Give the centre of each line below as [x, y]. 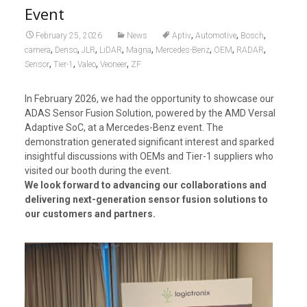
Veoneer [113, 64]
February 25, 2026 [69, 36]
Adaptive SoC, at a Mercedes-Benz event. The [124, 127]
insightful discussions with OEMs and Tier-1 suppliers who [149, 156]
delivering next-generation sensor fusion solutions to [146, 199]
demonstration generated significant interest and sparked [149, 142]
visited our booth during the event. [98, 171]
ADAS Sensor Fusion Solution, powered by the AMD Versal [150, 113]
